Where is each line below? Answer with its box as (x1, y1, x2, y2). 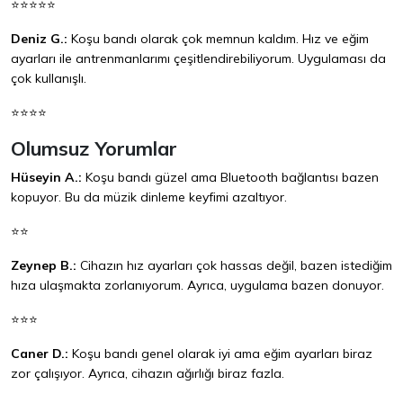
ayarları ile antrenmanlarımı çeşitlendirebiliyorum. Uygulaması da (11, 50, 386, 67)
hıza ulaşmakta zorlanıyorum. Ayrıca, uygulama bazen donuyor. (11, 277, 384, 294)
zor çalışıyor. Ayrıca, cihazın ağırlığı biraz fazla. (11, 365, 284, 382)
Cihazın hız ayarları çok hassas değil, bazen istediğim (76, 257, 392, 274)
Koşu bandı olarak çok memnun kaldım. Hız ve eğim (67, 31, 369, 48)
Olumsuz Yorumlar (11, 136, 177, 161)
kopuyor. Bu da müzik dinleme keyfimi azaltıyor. (11, 189, 287, 206)
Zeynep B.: (11, 257, 76, 274)
